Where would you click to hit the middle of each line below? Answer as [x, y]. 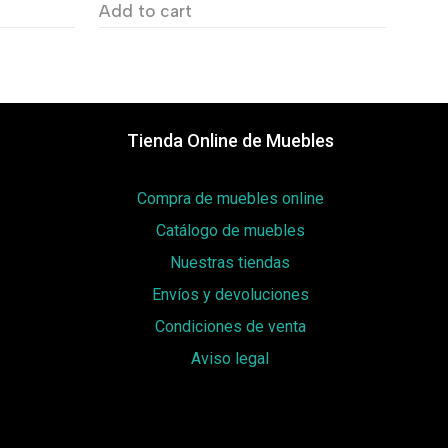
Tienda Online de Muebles [230, 141]
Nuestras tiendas [230, 263]
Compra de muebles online [230, 199]
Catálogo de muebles [230, 231]
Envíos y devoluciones [230, 295]
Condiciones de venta [230, 327]
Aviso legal [230, 359]
